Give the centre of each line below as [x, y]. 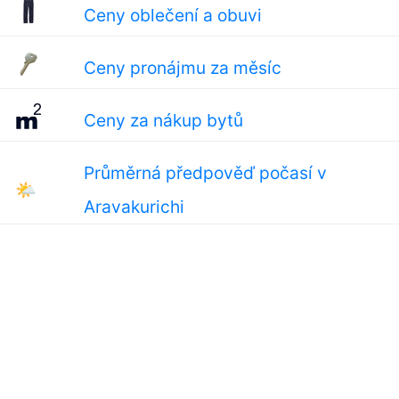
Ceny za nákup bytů [163, 120]
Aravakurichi [134, 207]
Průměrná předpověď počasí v [205, 173]
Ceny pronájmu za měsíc [182, 68]
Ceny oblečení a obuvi [172, 15]
